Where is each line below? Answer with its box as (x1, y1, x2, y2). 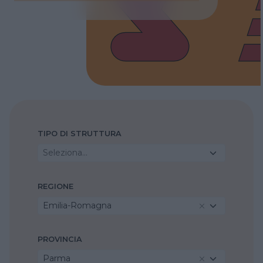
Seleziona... (43, 147, 87, 159)
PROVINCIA (38, 235, 82, 244)
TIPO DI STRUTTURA (38, 129, 122, 139)
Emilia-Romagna (43, 200, 112, 211)
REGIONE (38, 182, 73, 191)
